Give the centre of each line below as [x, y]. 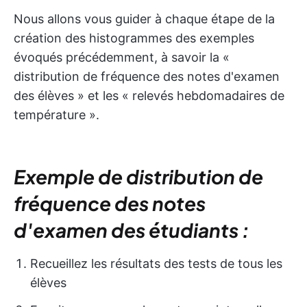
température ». [57, 115]
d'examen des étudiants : [132, 230]
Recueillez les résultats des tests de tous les [156, 264]
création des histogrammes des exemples [134, 38]
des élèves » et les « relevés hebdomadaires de [149, 96]
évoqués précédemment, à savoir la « [122, 58]
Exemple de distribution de [138, 177]
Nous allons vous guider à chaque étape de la [144, 19]
